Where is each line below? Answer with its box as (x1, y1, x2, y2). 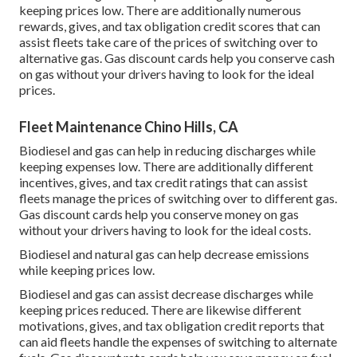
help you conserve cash (208, 49, 335, 65)
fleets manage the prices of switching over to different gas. (19, 190, 337, 206)
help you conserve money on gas (123, 206, 299, 222)
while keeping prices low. (19, 261, 155, 277)
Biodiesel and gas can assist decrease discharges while (19, 285, 313, 301)
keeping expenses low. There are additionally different (19, 158, 313, 174)
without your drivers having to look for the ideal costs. (19, 222, 311, 237)
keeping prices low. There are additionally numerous (19, 2, 301, 18)
